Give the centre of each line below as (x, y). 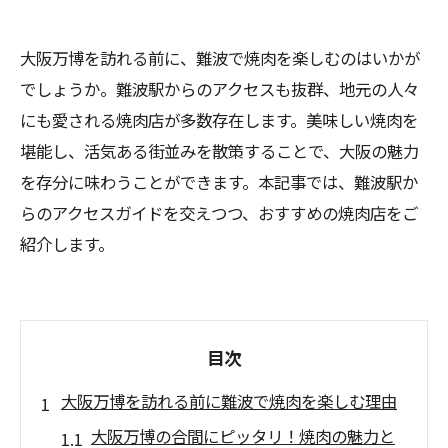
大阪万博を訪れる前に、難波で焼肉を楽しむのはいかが (220, 58)
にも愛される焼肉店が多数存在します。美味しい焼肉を (219, 120)
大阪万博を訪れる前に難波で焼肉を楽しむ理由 (229, 401)
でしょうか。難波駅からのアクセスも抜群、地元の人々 (219, 89)
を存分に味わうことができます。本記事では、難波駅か (219, 182)
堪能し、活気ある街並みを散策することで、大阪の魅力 (219, 151)
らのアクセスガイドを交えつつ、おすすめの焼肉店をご (219, 213)
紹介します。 (67, 244)
